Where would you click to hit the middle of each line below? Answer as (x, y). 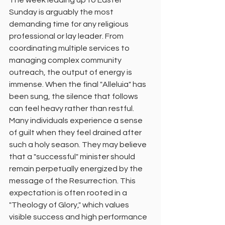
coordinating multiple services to (70, 48)
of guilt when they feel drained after (76, 133)
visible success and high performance (79, 217)
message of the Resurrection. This (73, 181)
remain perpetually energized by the (77, 169)
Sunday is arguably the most (62, 12)
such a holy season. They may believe (79, 145)
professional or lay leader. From (67, 36)
